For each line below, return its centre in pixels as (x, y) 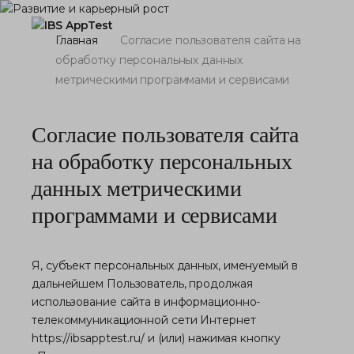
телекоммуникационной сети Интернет (144, 320)
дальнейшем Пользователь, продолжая (142, 284)
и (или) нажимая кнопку (212, 338)
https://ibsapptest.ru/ (88, 338)
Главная (77, 40)
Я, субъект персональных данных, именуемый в (165, 265)
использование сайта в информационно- (146, 302)
